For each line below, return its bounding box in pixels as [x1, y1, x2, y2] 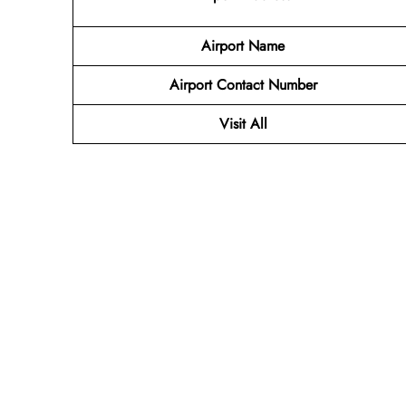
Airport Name [201, 34, 285, 56]
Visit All [218, 112, 267, 134]
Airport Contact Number [169, 73, 317, 95]
